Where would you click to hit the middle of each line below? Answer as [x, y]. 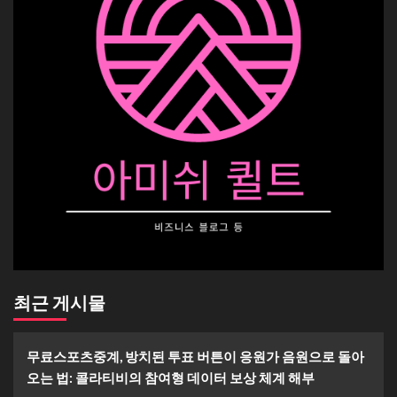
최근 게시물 [59, 303]
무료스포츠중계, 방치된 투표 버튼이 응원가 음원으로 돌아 [195, 357]
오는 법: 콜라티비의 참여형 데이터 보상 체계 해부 [171, 378]
